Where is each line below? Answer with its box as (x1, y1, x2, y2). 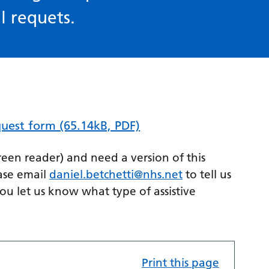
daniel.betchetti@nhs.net (49, 168, 183, 182)
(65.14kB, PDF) (59, 118, 141, 133)
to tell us (183, 168, 232, 182)
